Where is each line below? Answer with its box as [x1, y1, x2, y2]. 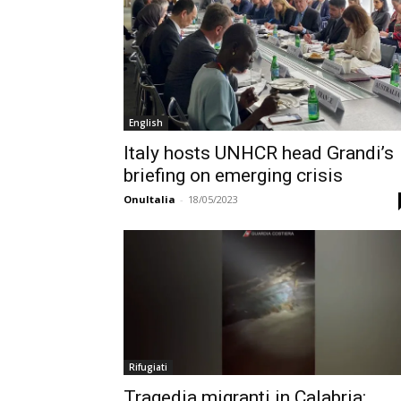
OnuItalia [124, 192, 175, 206]
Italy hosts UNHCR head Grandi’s [124, 142, 394, 164]
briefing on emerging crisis [124, 165, 343, 186]
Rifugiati [129, 361, 167, 373]
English [129, 116, 163, 129]
